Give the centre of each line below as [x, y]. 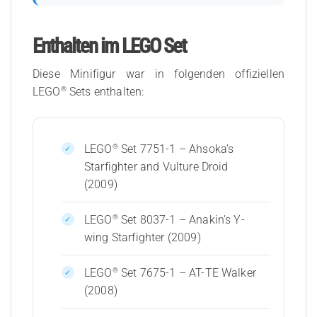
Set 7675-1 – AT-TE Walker [187, 272]
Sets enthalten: [105, 91]
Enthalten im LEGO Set [109, 46]
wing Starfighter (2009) [142, 237]
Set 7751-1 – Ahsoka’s [176, 149]
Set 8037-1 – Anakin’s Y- [181, 219]
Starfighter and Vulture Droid [156, 166]
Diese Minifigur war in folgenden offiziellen [158, 74]
